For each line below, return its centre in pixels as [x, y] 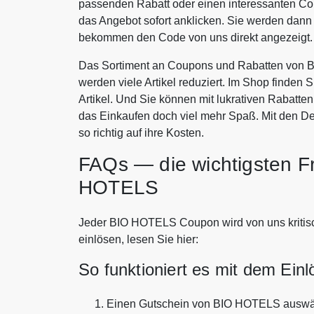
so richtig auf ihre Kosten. [141, 133]
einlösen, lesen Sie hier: [138, 240]
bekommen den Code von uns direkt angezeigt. [196, 38]
